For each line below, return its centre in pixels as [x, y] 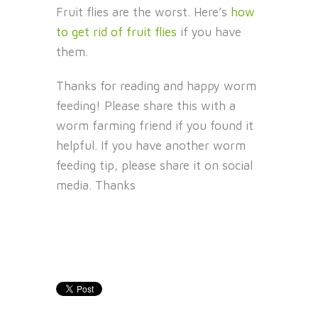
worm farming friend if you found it [155, 126]
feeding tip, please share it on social [154, 166]
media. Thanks [96, 186]
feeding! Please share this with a [146, 106]
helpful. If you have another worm [151, 146]
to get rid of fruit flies [116, 32]
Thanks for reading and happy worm [156, 86]
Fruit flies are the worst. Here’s [143, 12]
